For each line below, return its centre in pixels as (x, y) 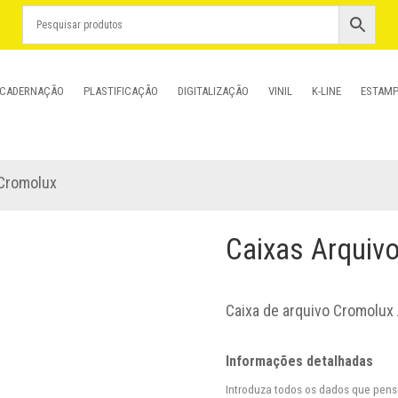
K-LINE (327, 91)
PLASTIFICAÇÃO (121, 91)
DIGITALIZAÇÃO (214, 91)
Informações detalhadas (299, 361)
